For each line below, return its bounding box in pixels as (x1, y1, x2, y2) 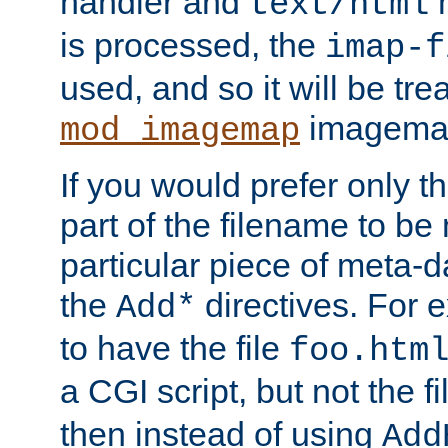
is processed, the (60, 25, 325, 64)
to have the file (60, 328, 289, 367)
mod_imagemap (60, 111, 300, 150)
